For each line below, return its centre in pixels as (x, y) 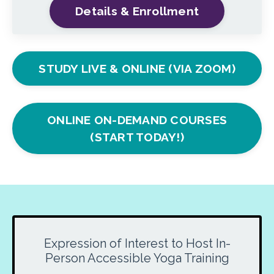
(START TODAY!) (137, 137)
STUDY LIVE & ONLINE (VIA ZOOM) (137, 68)
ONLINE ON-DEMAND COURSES (137, 120)
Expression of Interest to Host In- (137, 243)
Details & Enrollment (137, 11)
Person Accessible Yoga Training (137, 258)
